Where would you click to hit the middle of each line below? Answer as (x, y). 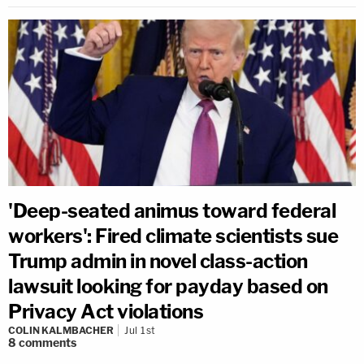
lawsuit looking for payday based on (168, 286)
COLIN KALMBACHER (61, 330)
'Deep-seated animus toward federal (172, 211)
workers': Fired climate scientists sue (173, 236)
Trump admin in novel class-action (158, 261)
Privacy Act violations (106, 312)
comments (48, 342)
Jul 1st (140, 330)
